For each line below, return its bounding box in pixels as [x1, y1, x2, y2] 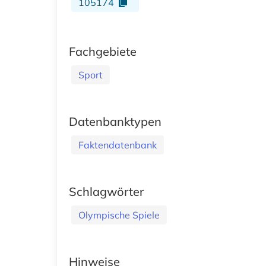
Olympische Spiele [78, 208, 160, 221]
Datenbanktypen [69, 113, 161, 129]
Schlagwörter [69, 183, 144, 199]
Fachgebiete [69, 43, 137, 59]
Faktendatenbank [78, 138, 157, 151]
